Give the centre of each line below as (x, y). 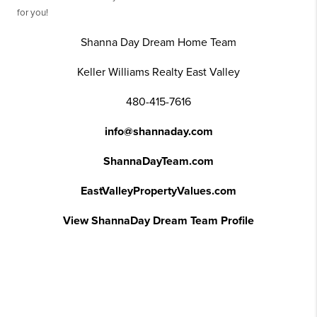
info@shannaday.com (158, 131)
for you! (33, 12)
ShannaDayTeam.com (158, 161)
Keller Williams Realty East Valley (158, 72)
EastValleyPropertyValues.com (158, 191)
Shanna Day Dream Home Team (158, 42)
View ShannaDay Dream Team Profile (158, 220)
